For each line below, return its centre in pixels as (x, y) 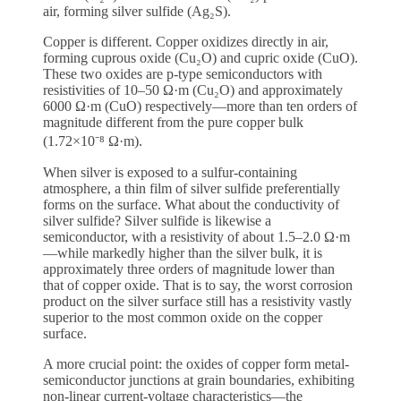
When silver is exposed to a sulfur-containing (170, 173)
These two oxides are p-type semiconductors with (183, 74)
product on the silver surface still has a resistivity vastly (197, 302)
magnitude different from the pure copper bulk (173, 123)
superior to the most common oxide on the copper (183, 318)
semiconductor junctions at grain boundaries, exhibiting (199, 380)
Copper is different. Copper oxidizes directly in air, (186, 42)
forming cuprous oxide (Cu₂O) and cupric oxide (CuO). (200, 58)
